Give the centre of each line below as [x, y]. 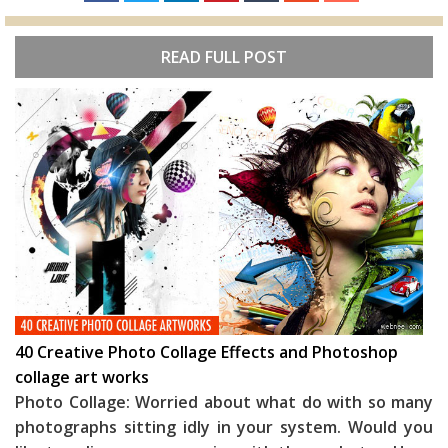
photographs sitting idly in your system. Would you [224, 427]
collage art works [82, 377]
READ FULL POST [224, 57]
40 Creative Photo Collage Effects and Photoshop [206, 352]
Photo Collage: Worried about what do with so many [224, 402]
